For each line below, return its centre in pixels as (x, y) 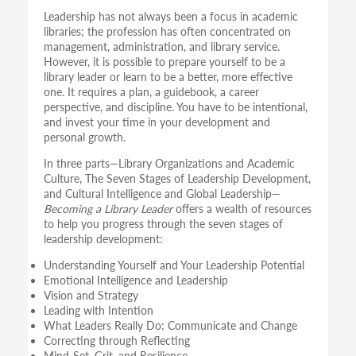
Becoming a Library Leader (108, 208)
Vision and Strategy (91, 295)
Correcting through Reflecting (117, 340)
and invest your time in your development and (157, 122)
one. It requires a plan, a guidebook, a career (151, 91)
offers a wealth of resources (242, 208)
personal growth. (85, 137)
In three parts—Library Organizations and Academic (169, 163)
